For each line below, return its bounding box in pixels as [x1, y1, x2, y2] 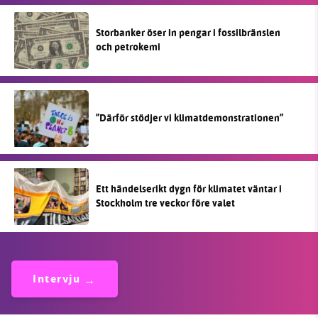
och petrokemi [96, 39, 160, 55]
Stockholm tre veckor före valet [96, 195, 235, 211]
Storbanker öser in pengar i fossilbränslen [96, 25, 280, 40]
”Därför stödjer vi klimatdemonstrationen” [96, 110, 283, 126]
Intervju [33, 270, 80, 289]
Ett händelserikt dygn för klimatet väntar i [96, 181, 282, 197]
